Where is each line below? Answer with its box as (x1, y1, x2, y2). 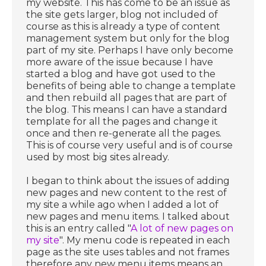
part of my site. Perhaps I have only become (26, 44, 234, 56)
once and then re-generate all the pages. (26, 127, 222, 139)
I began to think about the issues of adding (26, 175, 230, 186)
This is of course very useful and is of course (26, 139, 233, 151)
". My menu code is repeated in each (59, 234, 230, 246)
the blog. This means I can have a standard (26, 103, 228, 115)
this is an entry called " (26, 222, 131, 234)
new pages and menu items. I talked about (26, 210, 230, 222)
